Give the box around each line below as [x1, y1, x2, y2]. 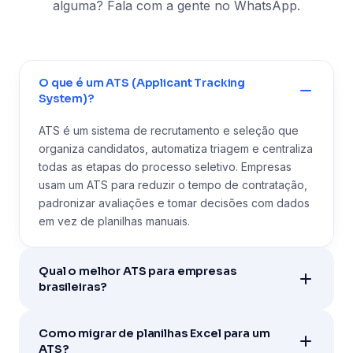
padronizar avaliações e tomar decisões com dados [39, 195, 310, 210]
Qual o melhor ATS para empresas [39, 263, 237, 278]
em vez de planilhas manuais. [39, 214, 190, 228]
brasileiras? [39, 279, 108, 294]
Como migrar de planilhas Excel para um [39, 325, 270, 340]
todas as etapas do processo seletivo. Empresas [39, 159, 292, 173]
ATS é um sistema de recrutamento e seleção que [39, 123, 299, 137]
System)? [39, 91, 95, 106]
